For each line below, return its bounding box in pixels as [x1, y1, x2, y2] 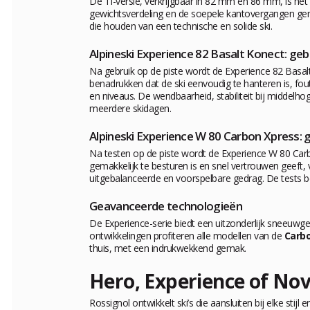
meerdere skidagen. [89, 102, 171, 116]
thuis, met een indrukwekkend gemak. [89, 241, 246, 255]
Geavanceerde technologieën [89, 198, 242, 215]
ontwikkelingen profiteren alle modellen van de [89, 229, 284, 243]
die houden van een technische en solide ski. [89, 19, 272, 33]
